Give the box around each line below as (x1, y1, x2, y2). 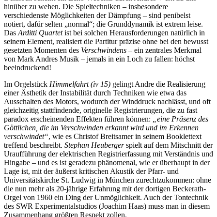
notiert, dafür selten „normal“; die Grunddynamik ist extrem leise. (4, 20, 203, 29)
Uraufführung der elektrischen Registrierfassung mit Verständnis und (4, 150, 213, 158)
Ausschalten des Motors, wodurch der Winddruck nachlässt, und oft (4, 97, 211, 106)
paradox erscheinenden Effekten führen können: (4, 115, 153, 124)
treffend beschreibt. (4, 141, 64, 150)
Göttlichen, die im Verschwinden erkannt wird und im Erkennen (4, 124, 199, 132)
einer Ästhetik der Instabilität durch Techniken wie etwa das (4, 89, 186, 97)
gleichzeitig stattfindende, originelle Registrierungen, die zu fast (4, 106, 197, 115)
